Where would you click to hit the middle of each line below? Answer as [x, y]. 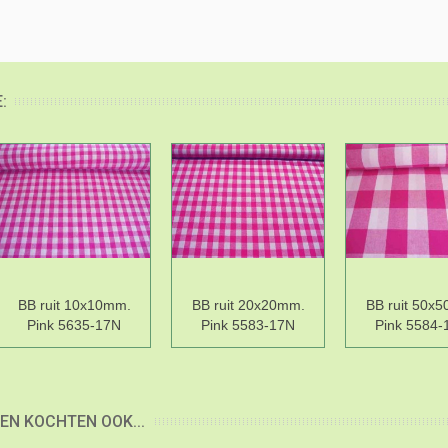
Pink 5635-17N [74, 325]
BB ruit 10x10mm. [74, 305]
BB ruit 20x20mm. [248, 305]
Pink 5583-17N [248, 325]
